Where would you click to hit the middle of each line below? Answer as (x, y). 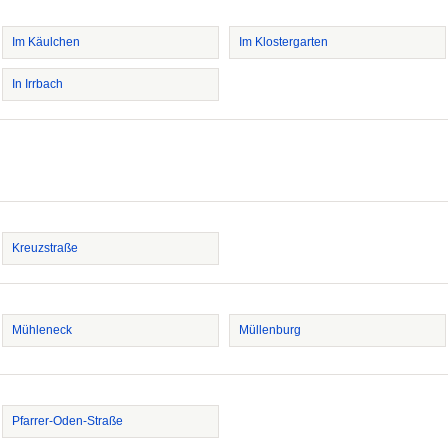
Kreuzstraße (45, 248)
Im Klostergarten (283, 42)
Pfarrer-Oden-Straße (67, 421)
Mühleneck (42, 330)
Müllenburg (270, 330)
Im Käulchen (46, 42)
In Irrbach (37, 84)
